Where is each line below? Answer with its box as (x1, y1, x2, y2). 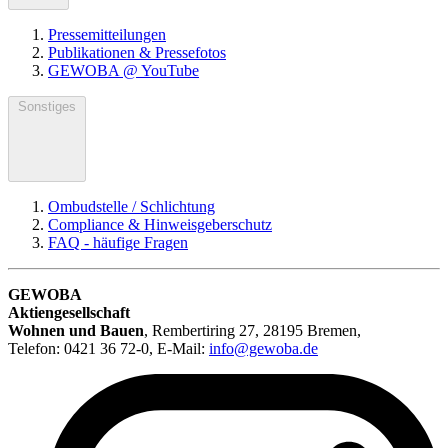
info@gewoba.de (209, 339, 318, 357)
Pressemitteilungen (48, 25, 166, 43)
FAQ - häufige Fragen (48, 233, 188, 251)
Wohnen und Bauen (8, 321, 144, 339)
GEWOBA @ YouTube (48, 61, 199, 79)
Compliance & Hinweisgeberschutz (48, 215, 272, 233)
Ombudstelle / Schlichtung (48, 197, 215, 215)
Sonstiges (18, 98, 76, 114)
